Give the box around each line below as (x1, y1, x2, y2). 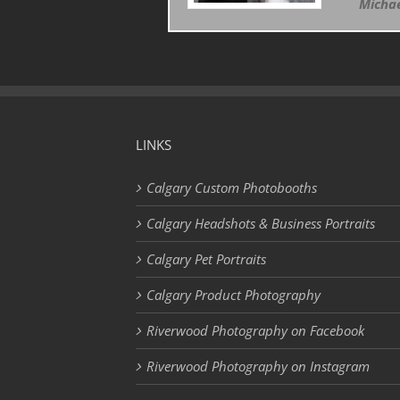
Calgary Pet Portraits (146, 250, 266, 269)
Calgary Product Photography (146, 286, 321, 304)
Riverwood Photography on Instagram (146, 357, 370, 376)
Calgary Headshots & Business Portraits (146, 214, 375, 233)
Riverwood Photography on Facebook (146, 321, 364, 340)
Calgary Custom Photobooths (146, 179, 317, 197)
